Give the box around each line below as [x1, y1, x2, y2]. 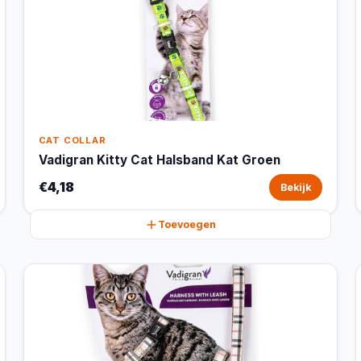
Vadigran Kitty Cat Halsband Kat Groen [38, 152, 280, 168]
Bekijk [280, 181, 312, 193]
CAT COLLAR [38, 135, 106, 146]
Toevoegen [157, 218, 216, 230]
